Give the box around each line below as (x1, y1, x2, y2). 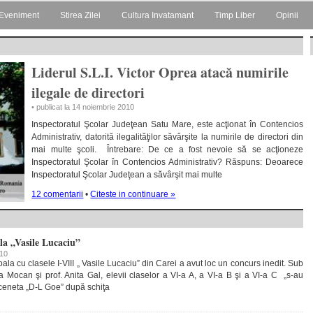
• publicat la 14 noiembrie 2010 (31, 103, 135, 111)
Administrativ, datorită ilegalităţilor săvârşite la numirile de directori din (31, 132, 303, 142)
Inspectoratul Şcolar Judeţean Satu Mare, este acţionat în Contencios (31, 119, 303, 129)
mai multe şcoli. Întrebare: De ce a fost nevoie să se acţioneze (31, 145, 303, 154)
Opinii (276, 10, 298, 20)
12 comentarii (31, 189, 84, 199)
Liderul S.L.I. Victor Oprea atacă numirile (31, 62, 289, 82)
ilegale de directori (31, 82, 145, 103)
